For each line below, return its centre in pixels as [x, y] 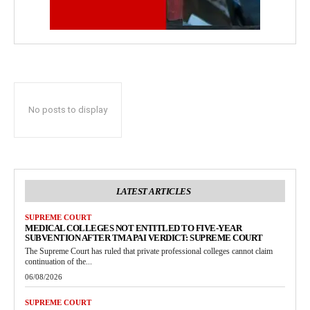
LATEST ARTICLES [153, 191]
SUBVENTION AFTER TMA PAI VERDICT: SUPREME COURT [144, 238]
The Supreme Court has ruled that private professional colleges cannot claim [149, 251]
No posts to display [68, 110]
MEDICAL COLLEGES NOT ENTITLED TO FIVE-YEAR [133, 228]
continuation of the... [58, 262]
